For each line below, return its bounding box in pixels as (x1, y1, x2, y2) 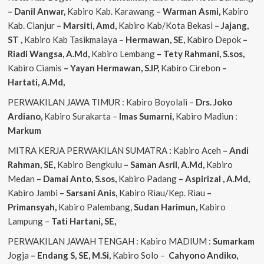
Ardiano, (7, 111, 44, 122)
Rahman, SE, (7, 159, 57, 170)
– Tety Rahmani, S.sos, (154, 48, 245, 60)
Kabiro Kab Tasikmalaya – (24, 34, 126, 45)
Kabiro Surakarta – (44, 111, 119, 122)
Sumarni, (138, 111, 176, 122)
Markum (7, 125, 41, 136)
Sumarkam (212, 236, 255, 247)
